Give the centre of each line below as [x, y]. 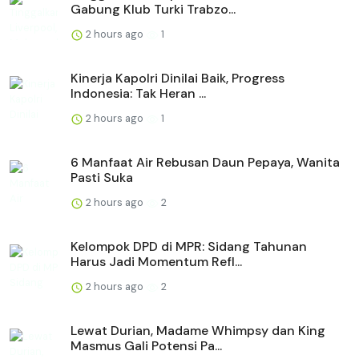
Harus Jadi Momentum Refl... [156, 262]
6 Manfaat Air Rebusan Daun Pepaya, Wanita [205, 163]
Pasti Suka [102, 178]
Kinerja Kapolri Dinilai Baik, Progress [177, 79]
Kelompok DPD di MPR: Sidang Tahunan [189, 247]
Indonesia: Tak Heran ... [138, 94]
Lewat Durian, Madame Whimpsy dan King [198, 331]
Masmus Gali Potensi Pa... [146, 346]
